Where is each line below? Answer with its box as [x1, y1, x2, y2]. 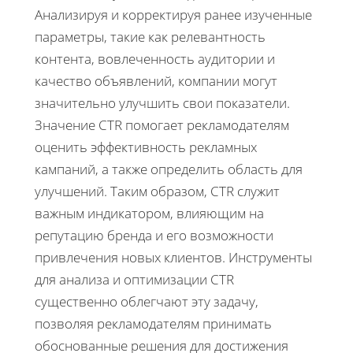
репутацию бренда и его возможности [35, 225, 273, 244]
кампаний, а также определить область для [35, 159, 303, 178]
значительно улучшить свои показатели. [35, 93, 290, 112]
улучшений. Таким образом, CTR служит [35, 181, 280, 200]
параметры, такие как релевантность [35, 27, 266, 46]
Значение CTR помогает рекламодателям [35, 115, 289, 134]
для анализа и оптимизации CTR [35, 269, 234, 288]
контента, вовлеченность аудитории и [35, 49, 275, 68]
